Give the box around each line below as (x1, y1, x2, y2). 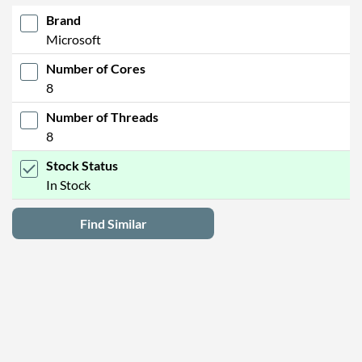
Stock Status (46, 157, 118, 173)
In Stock (46, 176, 90, 192)
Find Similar (79, 215, 147, 231)
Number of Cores (46, 60, 145, 76)
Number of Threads (46, 108, 158, 124)
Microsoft (46, 31, 101, 47)
